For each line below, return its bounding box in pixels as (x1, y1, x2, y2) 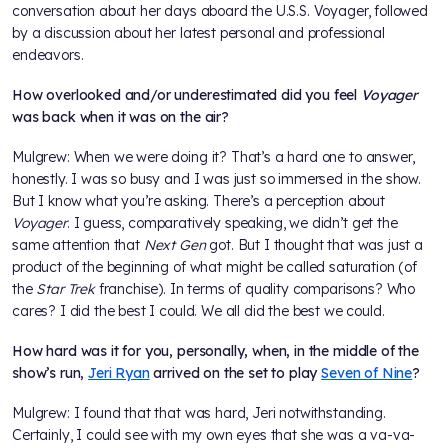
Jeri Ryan (88, 364, 150, 383)
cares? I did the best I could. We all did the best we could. (12, 302, 385, 321)
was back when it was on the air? (12, 108, 229, 127)
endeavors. (12, 46, 84, 65)
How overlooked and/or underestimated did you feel (12, 86, 361, 105)
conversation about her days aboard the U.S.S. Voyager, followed (12, 2, 428, 21)
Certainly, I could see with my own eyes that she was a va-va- (12, 426, 416, 445)
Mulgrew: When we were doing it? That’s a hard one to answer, (12, 148, 415, 167)
